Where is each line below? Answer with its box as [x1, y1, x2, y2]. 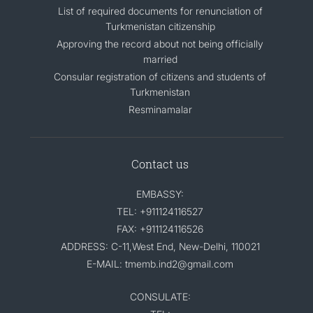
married [143, 53, 177, 65]
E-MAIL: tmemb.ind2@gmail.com [87, 258, 233, 270]
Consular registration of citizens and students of [54, 71, 266, 82]
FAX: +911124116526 [117, 223, 203, 235]
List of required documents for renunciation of [57, 5, 263, 17]
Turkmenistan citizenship [105, 20, 215, 32]
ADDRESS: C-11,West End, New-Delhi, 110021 [60, 240, 260, 252]
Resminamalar [128, 103, 192, 115]
